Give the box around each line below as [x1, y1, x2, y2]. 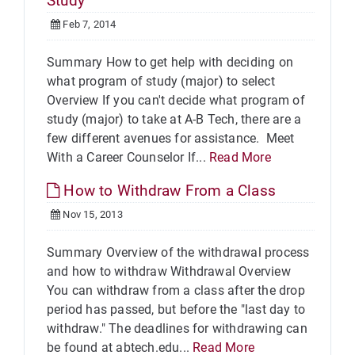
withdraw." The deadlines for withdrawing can [47, 321, 307, 336]
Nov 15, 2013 [60, 208, 123, 220]
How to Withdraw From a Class [59, 181, 277, 200]
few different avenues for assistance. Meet [47, 131, 295, 146]
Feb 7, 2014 [60, 18, 116, 30]
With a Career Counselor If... [47, 150, 209, 165]
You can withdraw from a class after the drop [47, 283, 305, 298]
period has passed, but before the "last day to [47, 302, 306, 317]
